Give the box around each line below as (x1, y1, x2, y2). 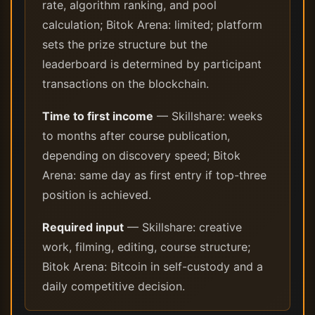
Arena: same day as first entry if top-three (42, 168, 266, 182)
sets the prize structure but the (42, 37, 207, 51)
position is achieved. (42, 188, 151, 202)
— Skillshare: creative (124, 220, 242, 234)
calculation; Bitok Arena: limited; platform (42, 18, 262, 32)
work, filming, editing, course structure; (42, 240, 250, 254)
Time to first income (42, 109, 153, 123)
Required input (42, 220, 124, 234)
